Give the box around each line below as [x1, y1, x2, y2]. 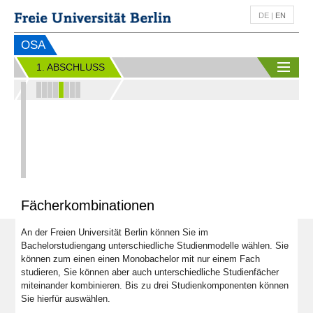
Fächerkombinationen [21, 198, 154, 214]
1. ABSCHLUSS [36, 62, 105, 73]
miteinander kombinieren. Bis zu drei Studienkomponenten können [21, 280, 289, 291]
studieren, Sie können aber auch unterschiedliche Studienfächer [21, 267, 279, 278]
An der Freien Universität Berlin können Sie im [21, 227, 208, 238]
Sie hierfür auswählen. [21, 293, 110, 305]
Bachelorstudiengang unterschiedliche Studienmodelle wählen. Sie [21, 240, 289, 252]
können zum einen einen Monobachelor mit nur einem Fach [21, 254, 260, 265]
